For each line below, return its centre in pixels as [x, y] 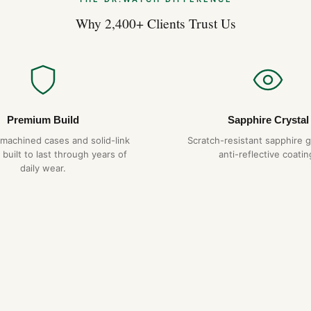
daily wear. [43, 168]
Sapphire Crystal [268, 120]
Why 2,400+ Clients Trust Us [155, 23]
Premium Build [43, 120]
